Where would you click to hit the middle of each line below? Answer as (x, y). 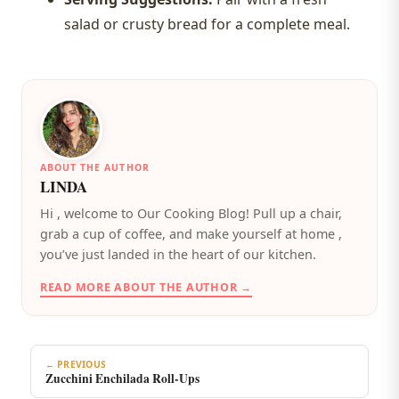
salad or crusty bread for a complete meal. (207, 24)
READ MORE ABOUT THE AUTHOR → (146, 287)
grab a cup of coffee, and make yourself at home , (191, 233)
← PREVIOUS (76, 364)
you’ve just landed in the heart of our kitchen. (178, 254)
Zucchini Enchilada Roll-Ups (122, 378)
